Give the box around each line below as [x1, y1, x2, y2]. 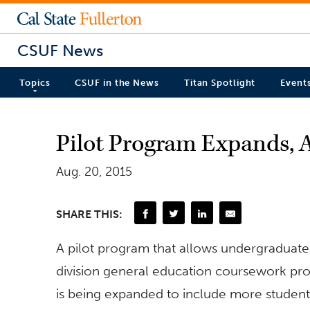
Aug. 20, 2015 [56, 163, 132, 179]
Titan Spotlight [183, 77, 256, 89]
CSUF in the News [75, 77, 159, 89]
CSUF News [17, 40, 103, 60]
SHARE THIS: [56, 207, 122, 221]
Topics [19, 77, 51, 89]
